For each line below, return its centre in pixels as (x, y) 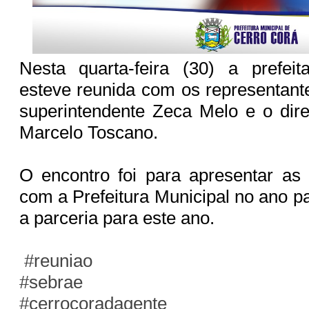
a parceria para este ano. (119, 218)
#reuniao (58, 260)
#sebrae (51, 282)
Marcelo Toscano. (91, 132)
